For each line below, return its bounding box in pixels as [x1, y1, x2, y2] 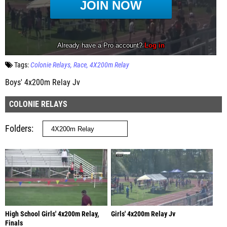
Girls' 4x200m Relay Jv [110, 209, 175, 218]
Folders [5, 123, 31, 134]
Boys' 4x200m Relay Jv [5, 78, 80, 87]
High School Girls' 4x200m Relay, [5, 209, 99, 218]
